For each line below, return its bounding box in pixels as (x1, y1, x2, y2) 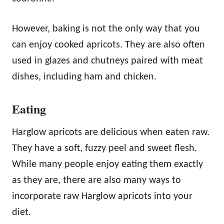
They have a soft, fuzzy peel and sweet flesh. (12, 143, 197, 154)
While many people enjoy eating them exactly (12, 159, 203, 170)
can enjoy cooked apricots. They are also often (12, 40, 205, 50)
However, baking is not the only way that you (12, 24, 200, 34)
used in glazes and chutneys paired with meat (12, 56, 203, 66)
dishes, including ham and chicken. (12, 72, 159, 82)
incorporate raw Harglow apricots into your (12, 191, 192, 202)
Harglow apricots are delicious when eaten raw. (12, 127, 209, 138)
